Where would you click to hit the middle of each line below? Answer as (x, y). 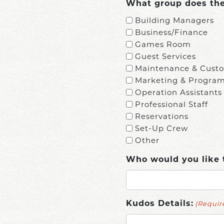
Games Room (163, 44)
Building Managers (174, 20)
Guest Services (165, 56)
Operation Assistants (178, 92)
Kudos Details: (159, 204)
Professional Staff (171, 104)
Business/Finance (171, 32)
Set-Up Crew (161, 128)
